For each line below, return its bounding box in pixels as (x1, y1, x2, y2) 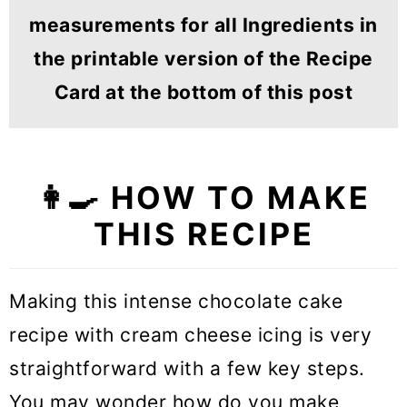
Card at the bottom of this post (54, 81, 353, 104)
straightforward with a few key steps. (9, 357, 365, 381)
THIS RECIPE (93, 215, 314, 253)
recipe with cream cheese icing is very (9, 323, 372, 347)
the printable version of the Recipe (34, 47, 373, 71)
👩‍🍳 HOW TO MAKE (36, 179, 371, 217)
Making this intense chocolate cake (9, 290, 342, 313)
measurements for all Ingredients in (29, 14, 378, 37)
